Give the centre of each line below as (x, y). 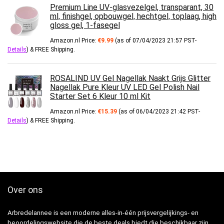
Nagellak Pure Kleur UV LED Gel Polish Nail (125, 87)
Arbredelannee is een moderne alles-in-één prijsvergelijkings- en (103, 213)
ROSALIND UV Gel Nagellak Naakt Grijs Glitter (130, 78)
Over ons (25, 190)
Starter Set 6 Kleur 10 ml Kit (100, 96)
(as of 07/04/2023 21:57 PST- (155, 41)
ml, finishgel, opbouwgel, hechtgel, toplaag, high (133, 16)
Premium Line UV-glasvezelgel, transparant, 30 (132, 7)
